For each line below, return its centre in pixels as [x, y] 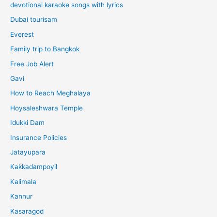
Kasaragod [27, 211]
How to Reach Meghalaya [51, 93]
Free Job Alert [32, 64]
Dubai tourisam [34, 20]
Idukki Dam [28, 123]
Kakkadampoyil [34, 167]
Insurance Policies [39, 137]
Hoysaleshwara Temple [47, 108]
